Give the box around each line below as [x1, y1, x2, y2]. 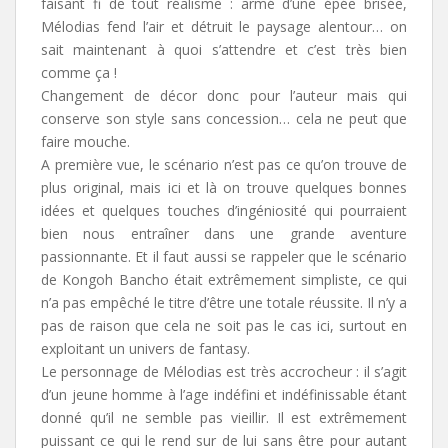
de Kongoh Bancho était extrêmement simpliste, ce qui [41, 269, 407, 289]
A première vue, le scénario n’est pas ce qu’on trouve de [41, 154, 407, 174]
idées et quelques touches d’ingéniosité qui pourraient [41, 200, 407, 220]
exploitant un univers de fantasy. [41, 338, 250, 358]
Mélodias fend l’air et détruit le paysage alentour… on [41, 16, 407, 36]
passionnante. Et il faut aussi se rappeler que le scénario [41, 246, 407, 266]
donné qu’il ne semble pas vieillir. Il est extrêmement [41, 407, 407, 427]
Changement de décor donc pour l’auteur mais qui [41, 85, 407, 105]
